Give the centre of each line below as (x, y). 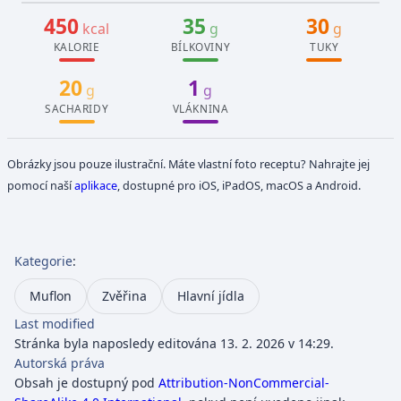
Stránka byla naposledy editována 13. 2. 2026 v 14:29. (174, 344)
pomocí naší (41, 186)
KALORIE (77, 46)
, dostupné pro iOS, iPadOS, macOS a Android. (239, 186)
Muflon (51, 296)
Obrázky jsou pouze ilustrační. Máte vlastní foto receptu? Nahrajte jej (189, 164)
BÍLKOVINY (200, 46)
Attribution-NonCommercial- (244, 383)
